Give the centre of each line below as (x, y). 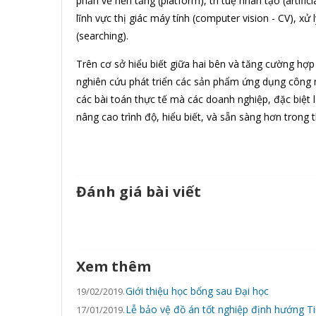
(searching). (102, 36)
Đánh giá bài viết (139, 192)
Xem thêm (114, 267)
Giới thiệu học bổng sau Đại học (197, 291)
